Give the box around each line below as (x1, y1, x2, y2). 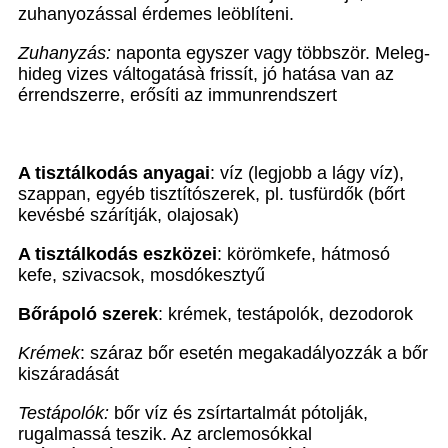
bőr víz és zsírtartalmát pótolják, (109, 403, 368, 423)
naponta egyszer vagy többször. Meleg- (111, 43, 430, 63)
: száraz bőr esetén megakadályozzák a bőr (80, 343, 428, 363)
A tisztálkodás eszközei (18, 244, 217, 264)
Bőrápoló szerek (18, 304, 158, 324)
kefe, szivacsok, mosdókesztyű (18, 265, 265, 285)
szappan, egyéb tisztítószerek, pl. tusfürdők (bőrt (18, 184, 405, 204)
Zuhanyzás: (18, 43, 111, 63)
